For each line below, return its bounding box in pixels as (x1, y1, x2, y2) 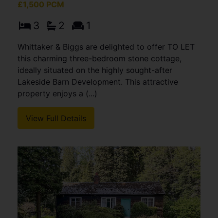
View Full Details (26, 113, 86, 123)
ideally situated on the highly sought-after (18, 65, 172, 75)
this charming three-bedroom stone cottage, (18, 54, 182, 64)
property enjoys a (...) (18, 89, 97, 99)
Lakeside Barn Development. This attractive (18, 77, 178, 87)
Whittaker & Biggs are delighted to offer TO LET (18, 42, 195, 52)
